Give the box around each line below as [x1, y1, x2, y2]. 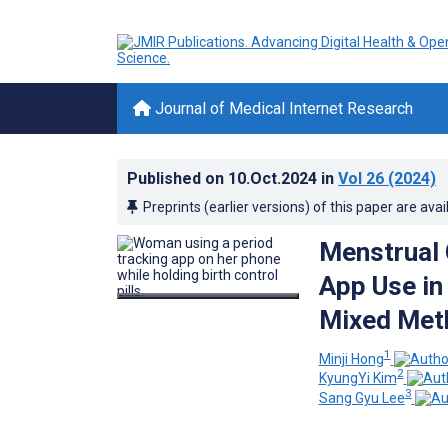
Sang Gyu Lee [318, 389, 405, 406]
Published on [127, 169, 228, 188]
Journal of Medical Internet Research [151, 99, 413, 118]
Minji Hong [318, 350, 384, 367]
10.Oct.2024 [228, 169, 321, 188]
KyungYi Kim [318, 370, 397, 387]
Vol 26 [338, 169, 384, 188]
